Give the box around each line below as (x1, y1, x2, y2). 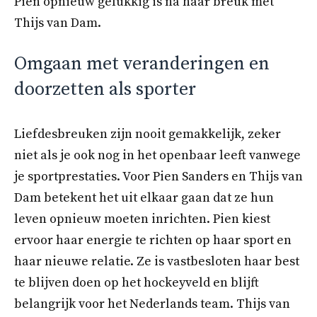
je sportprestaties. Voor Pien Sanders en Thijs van (14, 168, 303, 185)
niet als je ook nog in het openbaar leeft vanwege (14, 146, 301, 163)
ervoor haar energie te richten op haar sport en (14, 231, 292, 248)
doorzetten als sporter (14, 77, 196, 101)
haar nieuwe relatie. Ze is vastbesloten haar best (14, 253, 299, 270)
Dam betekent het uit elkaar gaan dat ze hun (14, 189, 274, 206)
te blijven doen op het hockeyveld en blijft (14, 274, 259, 291)
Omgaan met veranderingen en (14, 52, 270, 76)
